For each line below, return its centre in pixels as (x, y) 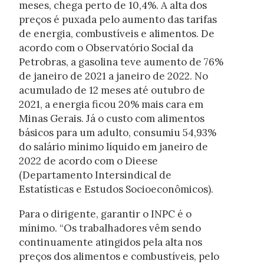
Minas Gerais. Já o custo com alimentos (111, 118)
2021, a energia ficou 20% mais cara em (111, 104)
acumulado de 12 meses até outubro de (112, 90)
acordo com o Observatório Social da (106, 47)
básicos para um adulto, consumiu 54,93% (117, 132)
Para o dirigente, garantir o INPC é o (105, 214)
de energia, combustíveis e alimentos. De (116, 33)
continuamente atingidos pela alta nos (110, 242)
